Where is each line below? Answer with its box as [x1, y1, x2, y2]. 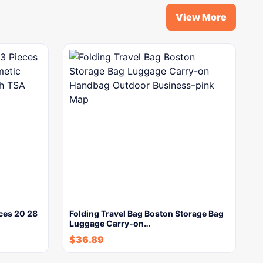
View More [176, 11, 227, 23]
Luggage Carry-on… [69, 218, 150, 228]
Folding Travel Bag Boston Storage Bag [69, 208, 224, 218]
